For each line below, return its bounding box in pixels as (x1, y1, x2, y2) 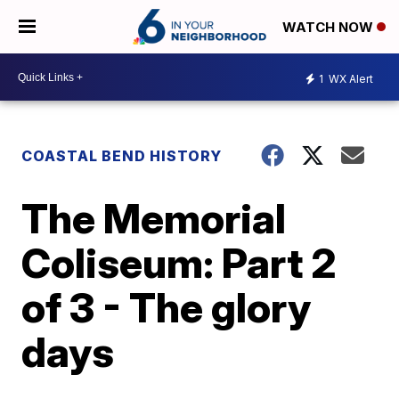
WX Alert (326, 71, 373, 85)
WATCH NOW (282, 19, 377, 37)
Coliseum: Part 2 (21, 238, 338, 288)
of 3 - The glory (21, 282, 312, 332)
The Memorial (21, 193, 287, 243)
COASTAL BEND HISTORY (21, 147, 223, 165)
